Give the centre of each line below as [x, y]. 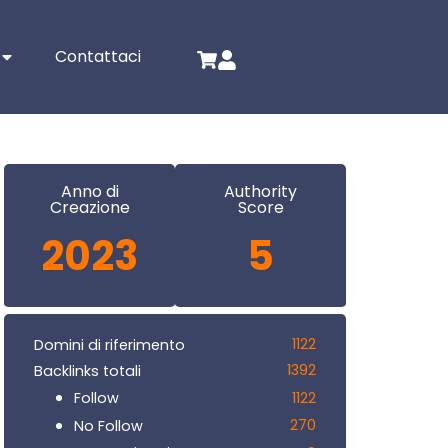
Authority [260, 192]
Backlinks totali [87, 370]
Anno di [89, 192]
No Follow [108, 425]
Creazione [89, 208]
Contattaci [98, 57]
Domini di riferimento [109, 344]
